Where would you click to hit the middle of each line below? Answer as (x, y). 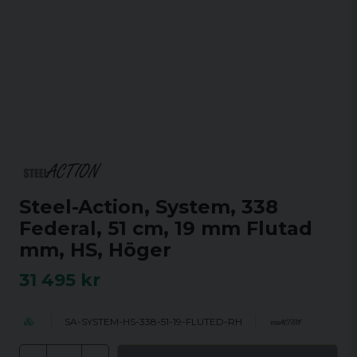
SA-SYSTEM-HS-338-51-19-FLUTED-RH (153, 322)
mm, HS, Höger (95, 250)
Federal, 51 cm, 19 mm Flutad (166, 228)
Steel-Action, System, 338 (149, 207)
